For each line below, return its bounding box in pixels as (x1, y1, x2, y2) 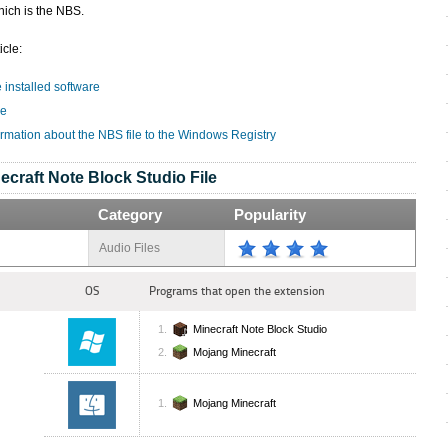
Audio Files (99, 241, 160, 255)
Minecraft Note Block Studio (193, 323, 327, 336)
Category (98, 206, 162, 223)
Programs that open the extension (149, 284, 325, 298)
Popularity (234, 206, 306, 223)
